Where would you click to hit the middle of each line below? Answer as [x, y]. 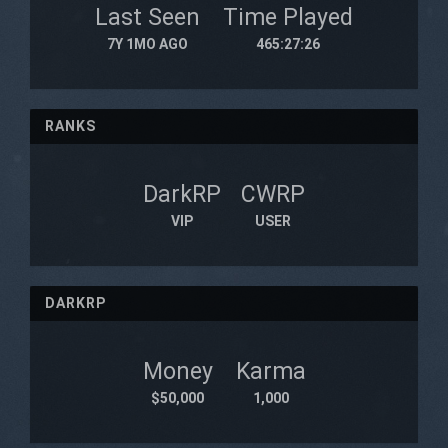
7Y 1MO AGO [147, 44]
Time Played [288, 17]
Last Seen [147, 17]
